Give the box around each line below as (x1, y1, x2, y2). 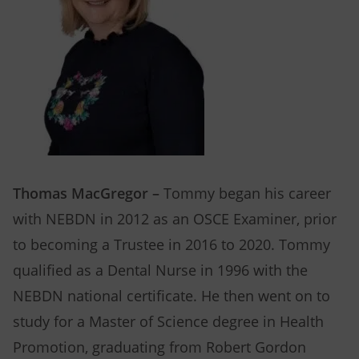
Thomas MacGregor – (13, 184, 163, 204)
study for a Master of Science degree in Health (13, 313, 324, 332)
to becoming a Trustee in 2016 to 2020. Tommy (13, 236, 330, 255)
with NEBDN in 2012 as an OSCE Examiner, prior (13, 210, 337, 229)
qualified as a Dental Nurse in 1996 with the (13, 261, 308, 280)
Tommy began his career (163, 184, 331, 204)
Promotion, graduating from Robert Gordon (13, 338, 306, 357)
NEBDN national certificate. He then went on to (13, 287, 330, 306)
